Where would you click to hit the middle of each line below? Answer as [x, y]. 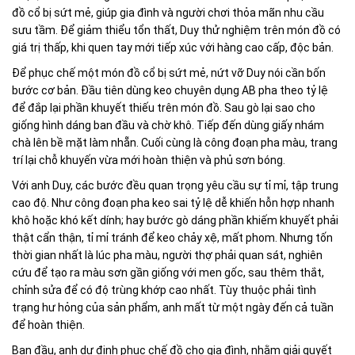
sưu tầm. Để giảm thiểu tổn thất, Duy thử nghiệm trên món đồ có [176, 31]
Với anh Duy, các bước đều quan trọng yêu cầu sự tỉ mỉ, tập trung [175, 186]
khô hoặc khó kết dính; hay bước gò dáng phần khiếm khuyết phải [175, 221]
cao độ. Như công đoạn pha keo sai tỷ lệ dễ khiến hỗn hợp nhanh [173, 203]
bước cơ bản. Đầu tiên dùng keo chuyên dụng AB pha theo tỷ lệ [170, 91]
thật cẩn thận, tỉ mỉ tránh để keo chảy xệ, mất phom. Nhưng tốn [172, 238]
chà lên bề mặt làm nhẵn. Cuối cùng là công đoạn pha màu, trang [175, 143]
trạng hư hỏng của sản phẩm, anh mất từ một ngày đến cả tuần [173, 308]
